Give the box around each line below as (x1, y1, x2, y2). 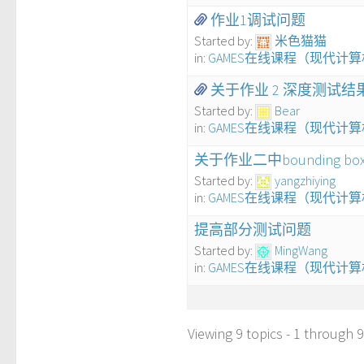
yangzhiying (275, 172, 336, 189)
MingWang (275, 242, 327, 259)
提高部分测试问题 (194, 220, 311, 240)
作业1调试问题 (210, 10, 305, 29)
